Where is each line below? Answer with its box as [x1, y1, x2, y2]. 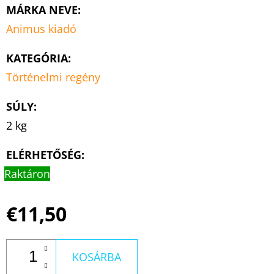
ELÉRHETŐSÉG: [6, 147, 84, 162]
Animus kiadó [6, 21, 76, 36]
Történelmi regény [6, 69, 100, 84]
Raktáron [4, 166, 50, 181]
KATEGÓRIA [6, 50, 68, 65]
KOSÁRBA [72, 249, 121, 264]
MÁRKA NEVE [6, 2, 78, 17]
